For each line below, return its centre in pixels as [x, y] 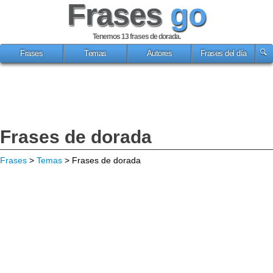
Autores [159, 54]
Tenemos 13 [111, 37]
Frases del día [223, 54]
